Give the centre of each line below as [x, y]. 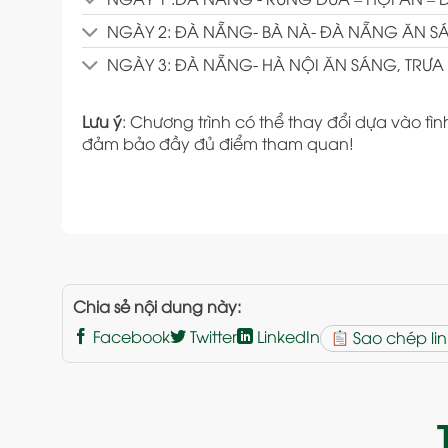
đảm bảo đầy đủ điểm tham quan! [218, 142]
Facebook [129, 336]
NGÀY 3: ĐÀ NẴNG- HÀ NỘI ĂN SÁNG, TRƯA [275, 63]
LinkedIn [286, 336]
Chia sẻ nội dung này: [157, 306]
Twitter [211, 336]
